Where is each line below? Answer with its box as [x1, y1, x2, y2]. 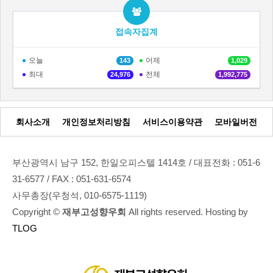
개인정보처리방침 [62, 116, 130, 127]
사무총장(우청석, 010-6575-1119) [12, 190, 147, 200]
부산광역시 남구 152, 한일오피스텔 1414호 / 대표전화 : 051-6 [12, 157, 260, 168]
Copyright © [12, 207, 62, 217]
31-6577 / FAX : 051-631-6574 [12, 174, 131, 184]
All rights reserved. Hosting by [126, 207, 248, 217]
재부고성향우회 [62, 207, 126, 217]
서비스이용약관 [143, 116, 202, 127]
